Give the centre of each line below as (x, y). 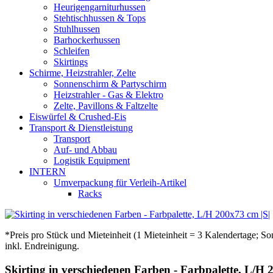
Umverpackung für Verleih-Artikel (120, 183)
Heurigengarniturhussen (100, 7)
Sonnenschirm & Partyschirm (110, 84)
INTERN (48, 172)
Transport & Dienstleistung (81, 128)
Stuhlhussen (77, 29)
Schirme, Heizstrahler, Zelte (83, 73)
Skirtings (71, 62)
